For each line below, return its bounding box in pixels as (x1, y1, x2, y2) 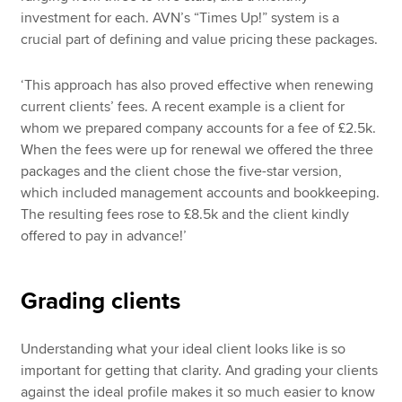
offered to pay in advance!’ (21, 226, 188, 245)
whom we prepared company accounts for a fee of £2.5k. (21, 118, 377, 137)
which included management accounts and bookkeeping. (21, 183, 380, 202)
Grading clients (21, 286, 181, 316)
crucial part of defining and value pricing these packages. (21, 31, 379, 49)
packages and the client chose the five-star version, (21, 162, 343, 180)
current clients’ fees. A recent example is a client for (21, 97, 345, 116)
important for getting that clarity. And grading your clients (21, 361, 379, 380)
